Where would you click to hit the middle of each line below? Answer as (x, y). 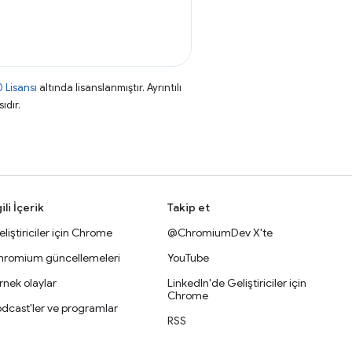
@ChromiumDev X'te (220, 233)
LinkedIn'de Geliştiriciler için (237, 283)
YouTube (189, 258)
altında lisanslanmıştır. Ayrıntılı (109, 88)
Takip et (189, 207)
